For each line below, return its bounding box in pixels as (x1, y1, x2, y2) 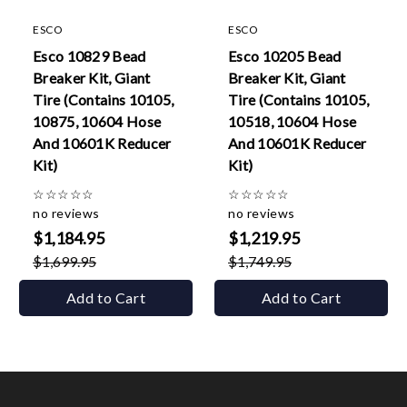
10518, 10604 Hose (228, 113, 357, 130)
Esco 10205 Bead (228, 47, 342, 65)
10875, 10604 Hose (33, 113, 162, 130)
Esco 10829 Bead (33, 47, 146, 65)
